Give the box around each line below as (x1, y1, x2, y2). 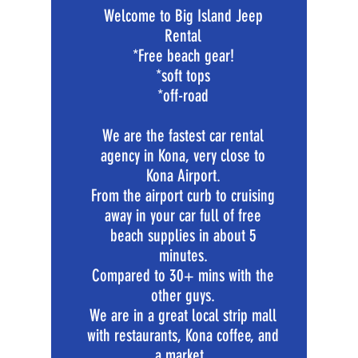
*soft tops (156, 66, 210, 86)
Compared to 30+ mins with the (92, 265, 274, 285)
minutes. (158, 245, 208, 265)
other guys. (151, 285, 215, 305)
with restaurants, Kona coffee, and (87, 325, 279, 345)
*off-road (157, 86, 209, 105)
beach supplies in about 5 (109, 225, 257, 245)
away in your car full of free (105, 205, 261, 225)
